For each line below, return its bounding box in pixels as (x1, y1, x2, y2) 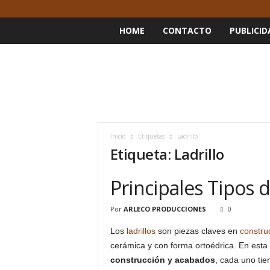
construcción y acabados (110, 255, 215, 265)
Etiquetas (137, 132, 165, 140)
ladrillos (126, 226, 155, 236)
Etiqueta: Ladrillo (110, 144, 224, 164)
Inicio (110, 132, 125, 140)
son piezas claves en (155, 226, 240, 236)
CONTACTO (162, 25, 212, 36)
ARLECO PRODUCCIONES (123, 204, 206, 213)
